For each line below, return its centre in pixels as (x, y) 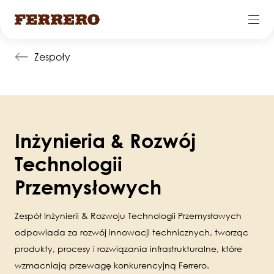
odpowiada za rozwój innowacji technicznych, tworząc (131, 232)
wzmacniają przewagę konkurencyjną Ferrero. (112, 265)
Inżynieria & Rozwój (105, 140)
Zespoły (52, 57)
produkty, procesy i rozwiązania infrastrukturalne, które (128, 249)
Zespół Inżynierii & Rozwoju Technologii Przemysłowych (128, 216)
